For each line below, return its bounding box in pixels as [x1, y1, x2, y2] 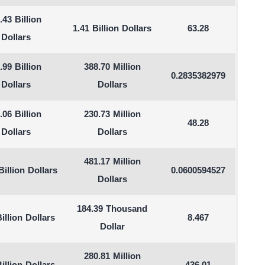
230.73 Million [83, 109, 141, 121]
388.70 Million [83, 62, 141, 74]
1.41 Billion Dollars [73, 23, 152, 35]
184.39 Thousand [77, 203, 148, 216]
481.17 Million [83, 156, 141, 169]
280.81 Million [83, 251, 141, 263]
